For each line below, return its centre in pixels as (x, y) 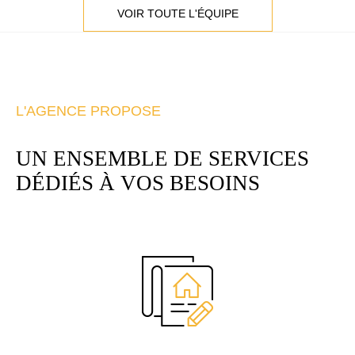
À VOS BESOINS (177, 183)
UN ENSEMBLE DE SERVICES (162, 158)
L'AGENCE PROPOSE (88, 111)
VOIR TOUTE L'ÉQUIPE (177, 13)
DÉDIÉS (55, 183)
